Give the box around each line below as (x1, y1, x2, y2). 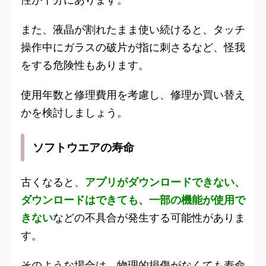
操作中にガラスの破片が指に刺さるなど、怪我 (21, 41, 245, 54)
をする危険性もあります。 (21, 59, 149, 72)
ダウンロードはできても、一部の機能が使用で (21, 194, 245, 207)
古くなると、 (21, 176, 85, 189)
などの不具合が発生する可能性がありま (53, 211, 245, 224)
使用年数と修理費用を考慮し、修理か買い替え (21, 88, 245, 102)
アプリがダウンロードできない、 (85, 176, 245, 189)
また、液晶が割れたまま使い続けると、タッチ (21, 23, 245, 36)
